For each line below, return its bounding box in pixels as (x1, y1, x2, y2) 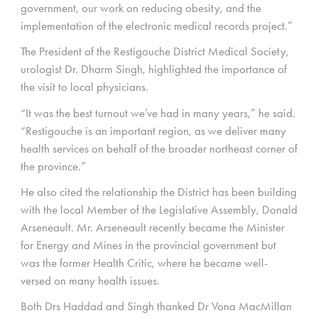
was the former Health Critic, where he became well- (21, 255, 268, 270)
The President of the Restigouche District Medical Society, (21, 44, 289, 59)
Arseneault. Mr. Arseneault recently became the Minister (21, 219, 285, 234)
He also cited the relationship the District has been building (21, 184, 297, 199)
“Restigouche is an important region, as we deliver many (21, 123, 286, 138)
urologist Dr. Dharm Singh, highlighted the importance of (21, 62, 287, 77)
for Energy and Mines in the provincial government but (21, 237, 276, 252)
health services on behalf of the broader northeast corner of (21, 141, 297, 155)
